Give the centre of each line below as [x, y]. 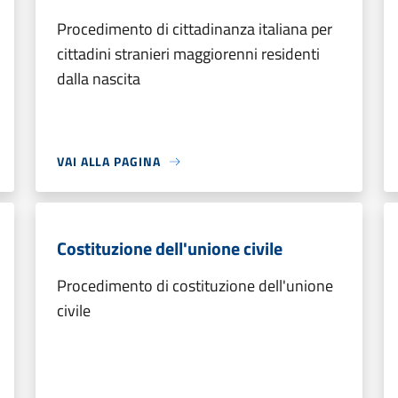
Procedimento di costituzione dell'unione [195, 286]
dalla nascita [99, 79]
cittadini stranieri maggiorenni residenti [188, 54]
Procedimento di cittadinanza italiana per [195, 29]
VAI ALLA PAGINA [109, 161]
